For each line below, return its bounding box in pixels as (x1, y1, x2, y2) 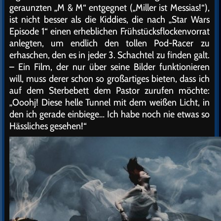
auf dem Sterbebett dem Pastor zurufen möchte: (9, 84, 210, 96)
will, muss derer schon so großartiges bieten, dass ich (9, 73, 210, 84)
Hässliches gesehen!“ (9, 120, 87, 132)
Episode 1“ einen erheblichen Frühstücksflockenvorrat (9, 25, 210, 37)
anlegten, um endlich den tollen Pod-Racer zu (9, 37, 210, 49)
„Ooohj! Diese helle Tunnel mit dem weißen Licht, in (9, 96, 210, 108)
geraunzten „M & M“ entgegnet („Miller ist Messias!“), (9, 1, 210, 13)
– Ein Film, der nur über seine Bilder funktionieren (9, 61, 210, 73)
